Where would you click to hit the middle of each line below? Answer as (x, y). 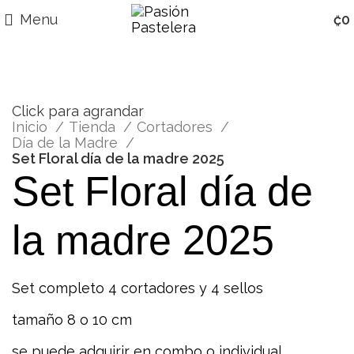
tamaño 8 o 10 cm (72, 320)
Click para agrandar (78, 111)
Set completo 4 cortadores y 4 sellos (137, 288)
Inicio (32, 127)
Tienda (94, 127)
